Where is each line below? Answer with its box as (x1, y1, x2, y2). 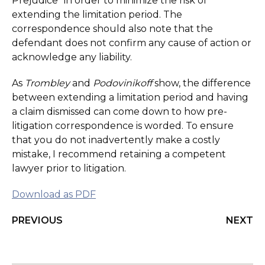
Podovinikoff (93, 77, 152, 89)
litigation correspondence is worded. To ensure (12, 120, 234, 131)
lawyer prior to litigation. (12, 163, 126, 174)
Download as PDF (12, 189, 96, 200)
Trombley (25, 77, 72, 89)
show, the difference (152, 77, 251, 89)
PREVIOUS (12, 215, 63, 226)
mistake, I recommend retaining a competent (12, 148, 226, 160)
